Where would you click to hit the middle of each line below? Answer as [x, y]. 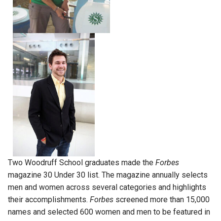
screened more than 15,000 [162, 199]
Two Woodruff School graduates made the [82, 162]
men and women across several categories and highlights [107, 187]
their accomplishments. [49, 199]
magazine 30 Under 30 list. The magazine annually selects [108, 175]
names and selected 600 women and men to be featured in [109, 212]
